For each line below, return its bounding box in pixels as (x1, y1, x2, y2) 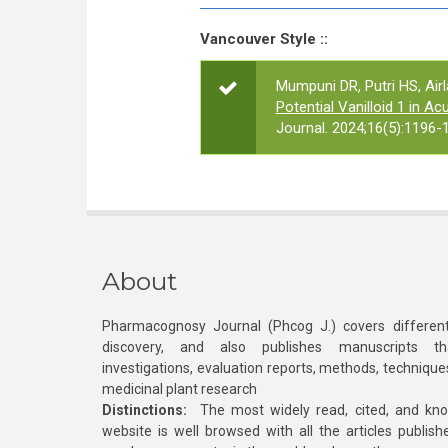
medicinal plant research (102, 381, 257, 397)
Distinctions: (102, 402, 187, 418)
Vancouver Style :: (199, 30, 328, 48)
